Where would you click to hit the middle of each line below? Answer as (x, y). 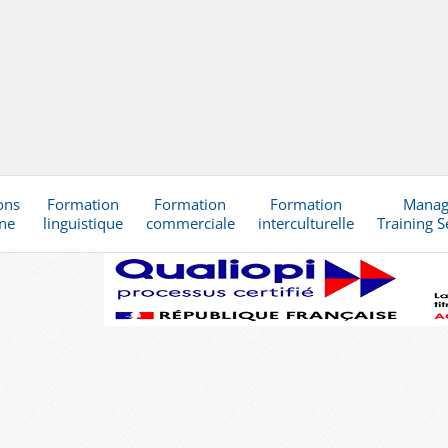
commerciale (190, 223)
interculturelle (305, 223)
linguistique (82, 223)
